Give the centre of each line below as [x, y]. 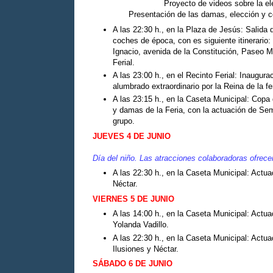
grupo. [123, 121]
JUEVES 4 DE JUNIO [132, 136]
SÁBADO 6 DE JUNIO [133, 264]
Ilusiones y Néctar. [145, 249]
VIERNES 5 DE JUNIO [133, 199]
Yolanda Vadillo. [140, 225]
